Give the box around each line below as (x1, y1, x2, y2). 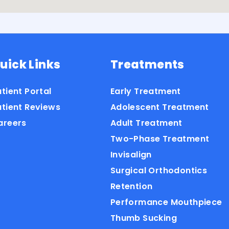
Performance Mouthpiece (110, 196, 222, 209)
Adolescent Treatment (110, 101, 209, 113)
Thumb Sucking (110, 212, 177, 224)
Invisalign (110, 149, 152, 161)
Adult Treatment (110, 117, 182, 129)
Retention (110, 180, 153, 193)
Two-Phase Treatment (110, 133, 210, 145)
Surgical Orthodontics (110, 165, 208, 177)
